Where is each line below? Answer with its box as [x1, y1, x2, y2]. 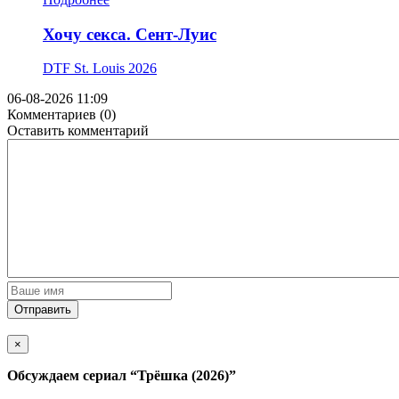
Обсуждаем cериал [7, 368, 130, 384]
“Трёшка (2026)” [130, 368, 236, 384]
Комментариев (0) [7, 107, 116, 123]
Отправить [14, 303, 71, 317]
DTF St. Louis [43, 61, 125, 77]
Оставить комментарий [7, 123, 149, 139]
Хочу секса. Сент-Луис [43, 24, 216, 44]
